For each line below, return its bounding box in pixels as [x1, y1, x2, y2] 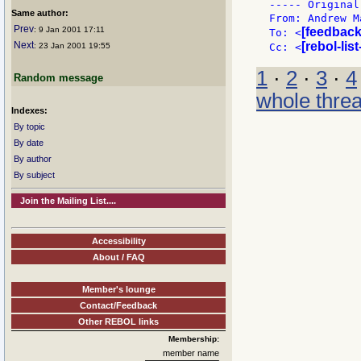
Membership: [168, 334, 219, 343]
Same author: [11, 8, 68, 18]
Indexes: [11, 106, 48, 115]
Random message [14, 72, 103, 84]
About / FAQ [92, 251, 145, 262]
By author [14, 154, 52, 164]
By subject [14, 170, 55, 180]
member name [163, 347, 219, 358]
